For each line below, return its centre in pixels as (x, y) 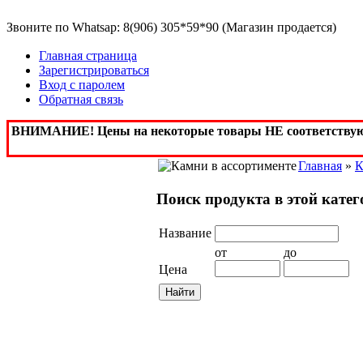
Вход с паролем (82, 85)
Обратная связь (81, 99)
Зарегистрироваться (94, 70)
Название (185, 233)
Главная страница (88, 56)
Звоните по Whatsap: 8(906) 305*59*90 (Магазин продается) (171, 27)
